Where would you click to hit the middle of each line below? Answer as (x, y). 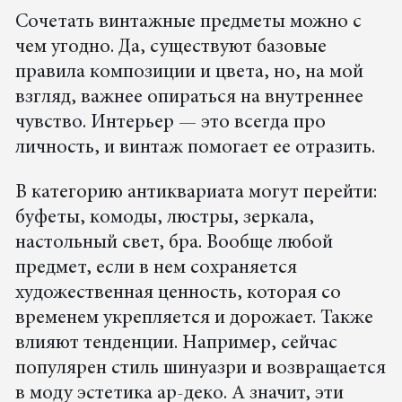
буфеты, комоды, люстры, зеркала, (164, 218)
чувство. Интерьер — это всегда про (170, 122)
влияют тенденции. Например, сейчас (176, 343)
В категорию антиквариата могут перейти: (196, 192)
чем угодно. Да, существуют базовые (170, 47)
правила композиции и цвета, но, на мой (189, 72)
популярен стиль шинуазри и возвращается (200, 368)
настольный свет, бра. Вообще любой (174, 243)
